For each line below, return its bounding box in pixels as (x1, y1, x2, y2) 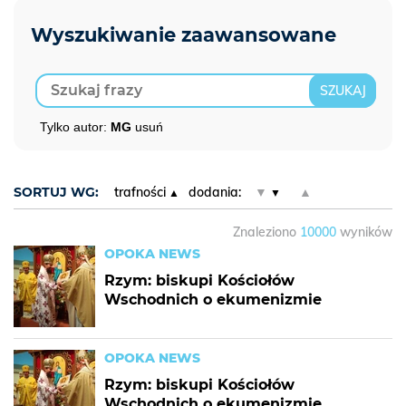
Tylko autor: (40, 120, 111, 134)
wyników (336, 224, 392, 240)
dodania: (188, 184, 241, 200)
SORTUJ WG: (14, 184, 99, 200)
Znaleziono (233, 224, 300, 240)
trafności (114, 184, 166, 200)
